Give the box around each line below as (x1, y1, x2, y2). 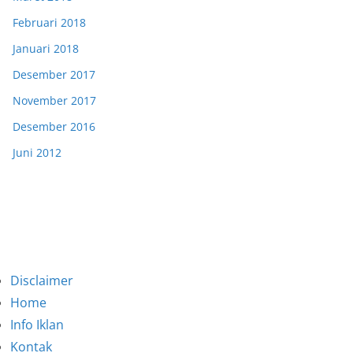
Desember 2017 (13, 67, 95, 83)
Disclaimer (10, 272, 74, 289)
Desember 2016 (13, 119, 95, 135)
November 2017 (13, 93, 96, 109)
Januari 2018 (13, 41, 79, 57)
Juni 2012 (13, 145, 61, 161)
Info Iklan (10, 316, 65, 333)
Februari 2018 (13, 15, 86, 31)
